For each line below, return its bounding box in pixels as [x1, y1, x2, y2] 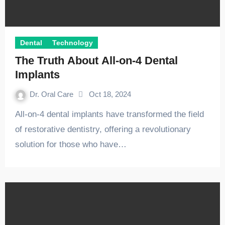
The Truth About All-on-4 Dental [15, 54, 178, 67]
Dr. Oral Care [29, 90, 75, 98]
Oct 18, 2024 [88, 90, 131, 98]
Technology [52, 39, 93, 47]
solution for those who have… [15, 140, 127, 149]
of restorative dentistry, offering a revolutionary [15, 125, 191, 134]
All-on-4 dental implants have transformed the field [15, 109, 21, 119]
